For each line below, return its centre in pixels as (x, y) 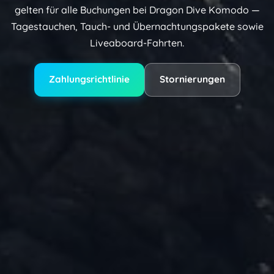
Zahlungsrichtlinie (89, 80)
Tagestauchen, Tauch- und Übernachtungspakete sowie (137, 26)
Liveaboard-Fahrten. (137, 43)
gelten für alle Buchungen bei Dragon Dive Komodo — (137, 9)
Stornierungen (192, 80)
